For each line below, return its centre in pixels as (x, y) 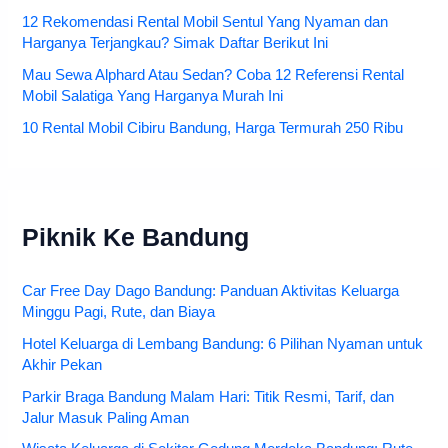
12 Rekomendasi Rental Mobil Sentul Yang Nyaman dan (205, 21)
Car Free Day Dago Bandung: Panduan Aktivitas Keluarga (211, 290)
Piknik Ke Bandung (136, 237)
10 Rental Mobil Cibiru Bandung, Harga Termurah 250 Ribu (213, 127)
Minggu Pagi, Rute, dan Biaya (119, 311)
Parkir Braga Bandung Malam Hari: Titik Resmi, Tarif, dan (208, 396)
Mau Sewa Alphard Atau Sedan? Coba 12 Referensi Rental (213, 74)
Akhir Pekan (62, 364)
